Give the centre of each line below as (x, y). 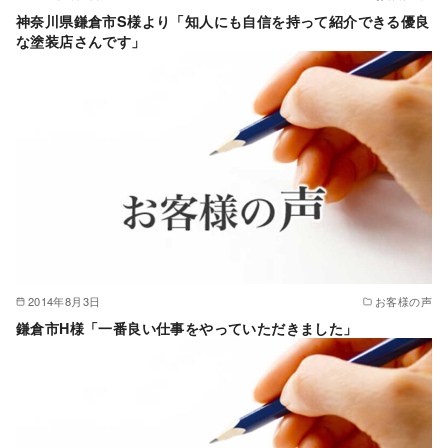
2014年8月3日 (64, 300)
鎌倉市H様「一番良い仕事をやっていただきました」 (187, 328)
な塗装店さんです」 (81, 40)
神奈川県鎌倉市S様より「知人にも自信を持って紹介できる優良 (223, 20)
